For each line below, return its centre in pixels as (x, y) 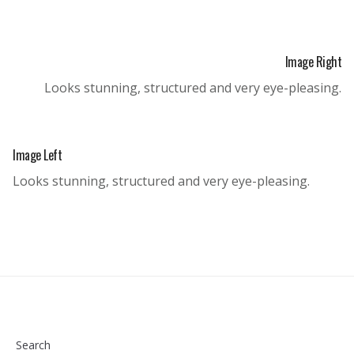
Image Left (37, 155)
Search (33, 345)
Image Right (313, 62)
